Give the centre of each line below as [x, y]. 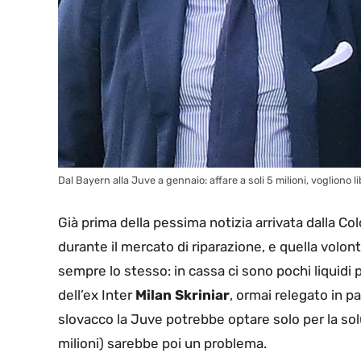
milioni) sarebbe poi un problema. [162, 343]
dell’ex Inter [95, 295]
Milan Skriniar [181, 295]
